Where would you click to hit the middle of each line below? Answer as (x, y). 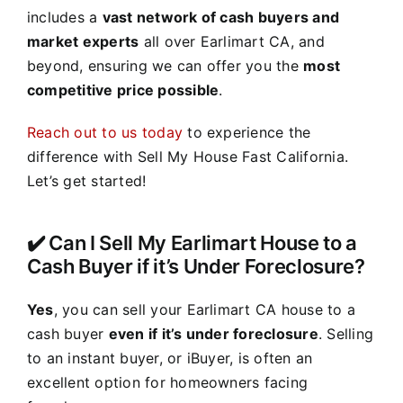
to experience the (247, 132)
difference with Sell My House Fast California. (188, 156)
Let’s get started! (86, 180)
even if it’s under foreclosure (213, 333)
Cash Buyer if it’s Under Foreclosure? (196, 266)
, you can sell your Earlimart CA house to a (205, 309)
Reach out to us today (105, 132)
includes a (64, 17)
